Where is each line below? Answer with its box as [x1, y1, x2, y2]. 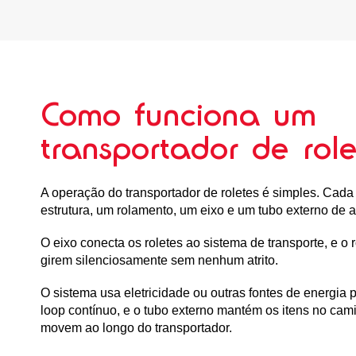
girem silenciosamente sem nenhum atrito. [41, 253, 279, 267]
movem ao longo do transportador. [41, 321, 233, 335]
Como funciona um [41, 93, 317, 134]
